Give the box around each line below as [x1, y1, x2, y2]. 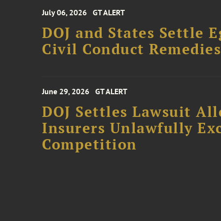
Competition [42, 135, 137, 153]
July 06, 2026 [42, 7, 87, 17]
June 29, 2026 [42, 86, 90, 96]
